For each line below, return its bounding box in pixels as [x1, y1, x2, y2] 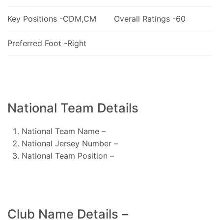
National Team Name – [21, 126, 106, 136]
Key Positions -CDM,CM [7, 13, 96, 24]
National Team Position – [21, 150, 114, 161]
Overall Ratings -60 [113, 13, 186, 24]
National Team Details [7, 100, 138, 115]
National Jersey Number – [21, 138, 118, 148]
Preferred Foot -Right [7, 38, 86, 48]
